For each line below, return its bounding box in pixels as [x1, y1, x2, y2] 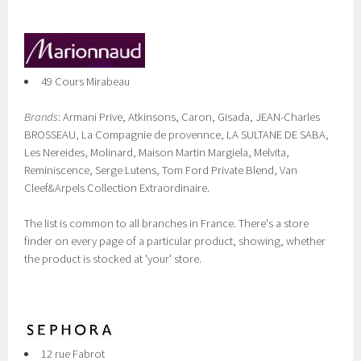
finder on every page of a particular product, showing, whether [24, 234, 326, 248]
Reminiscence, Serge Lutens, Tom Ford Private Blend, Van [24, 163, 298, 177]
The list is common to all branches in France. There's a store [24, 216, 309, 230]
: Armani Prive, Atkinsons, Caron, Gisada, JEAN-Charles [58, 110, 321, 124]
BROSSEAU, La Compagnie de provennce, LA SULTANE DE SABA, [24, 127, 330, 142]
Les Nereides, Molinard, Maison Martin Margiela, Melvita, [24, 145, 290, 160]
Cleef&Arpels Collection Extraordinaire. [24, 180, 210, 195]
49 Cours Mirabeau [41, 74, 130, 89]
